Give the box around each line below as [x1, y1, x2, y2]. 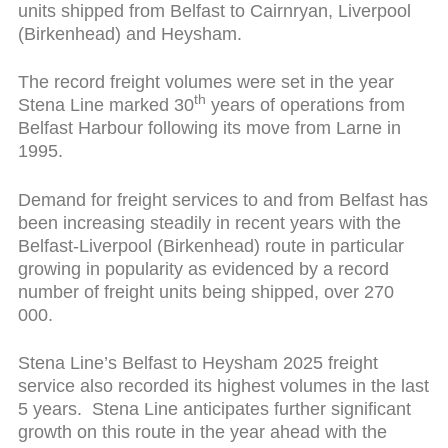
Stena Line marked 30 [17, 95, 194, 116]
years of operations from [205, 95, 405, 116]
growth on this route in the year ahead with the [17, 422, 387, 443]
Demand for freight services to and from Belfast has [17, 189, 428, 210]
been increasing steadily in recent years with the [17, 212, 401, 233]
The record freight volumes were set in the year [17, 72, 394, 93]
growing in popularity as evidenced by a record [17, 258, 389, 279]
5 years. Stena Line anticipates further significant [17, 399, 411, 420]
